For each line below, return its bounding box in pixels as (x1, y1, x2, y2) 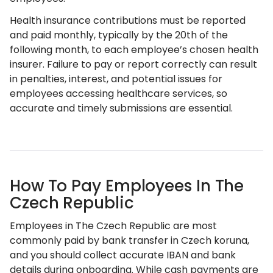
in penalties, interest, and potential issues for (10, 72, 222, 86)
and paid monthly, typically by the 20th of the (10, 28, 228, 42)
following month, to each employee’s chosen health (10, 43, 258, 57)
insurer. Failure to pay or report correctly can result (10, 57, 257, 71)
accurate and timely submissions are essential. (10, 101, 233, 115)
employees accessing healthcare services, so (10, 87, 227, 101)
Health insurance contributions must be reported (10, 13, 246, 27)
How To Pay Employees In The (10, 175, 244, 197)
